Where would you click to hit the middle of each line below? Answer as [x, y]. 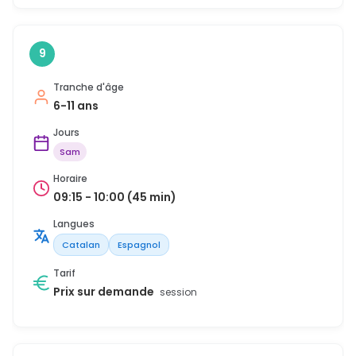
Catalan [81, 244]
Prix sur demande [105, 291]
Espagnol [139, 244]
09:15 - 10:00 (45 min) [115, 197]
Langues [74, 223]
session [178, 292]
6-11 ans [76, 105]
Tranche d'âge [89, 87]
